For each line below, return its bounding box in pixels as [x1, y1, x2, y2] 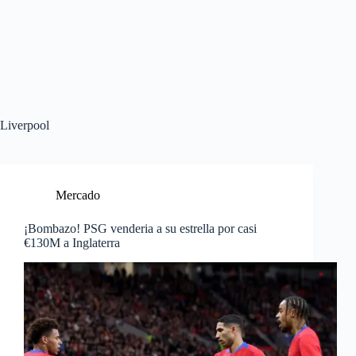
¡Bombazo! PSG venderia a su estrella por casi [24, 222, 257, 235]
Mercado [56, 188, 100, 202]
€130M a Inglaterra [24, 236, 120, 250]
